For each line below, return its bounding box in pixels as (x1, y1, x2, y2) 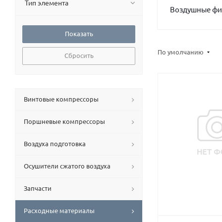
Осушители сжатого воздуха (24, 162, 111, 170)
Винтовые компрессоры (24, 95, 99, 103)
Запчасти (24, 184, 52, 192)
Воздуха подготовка (24, 139, 86, 148)
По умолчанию (158, 48, 205, 56)
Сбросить (64, 51, 94, 59)
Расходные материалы (24, 206, 95, 215)
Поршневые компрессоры (24, 117, 105, 125)
